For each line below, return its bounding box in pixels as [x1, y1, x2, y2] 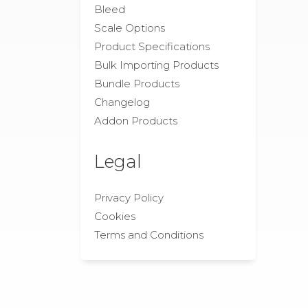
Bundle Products [94, 77, 179, 90]
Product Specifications [94, 40, 210, 53]
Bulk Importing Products [94, 58, 219, 71]
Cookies [94, 210, 135, 223]
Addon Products [94, 114, 177, 127]
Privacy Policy [94, 191, 164, 204]
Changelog [94, 96, 150, 109]
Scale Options [94, 21, 165, 34]
